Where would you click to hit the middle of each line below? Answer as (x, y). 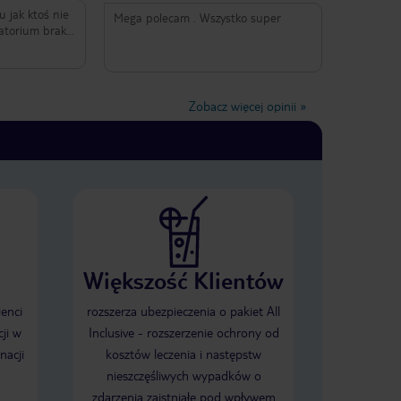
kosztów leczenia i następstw (183, 354)
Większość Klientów (183, 281)
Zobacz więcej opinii (243, 106)
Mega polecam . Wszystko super (197, 18)
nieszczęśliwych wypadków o (183, 375)
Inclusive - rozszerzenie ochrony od (183, 333)
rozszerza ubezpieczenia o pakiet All (183, 311)
